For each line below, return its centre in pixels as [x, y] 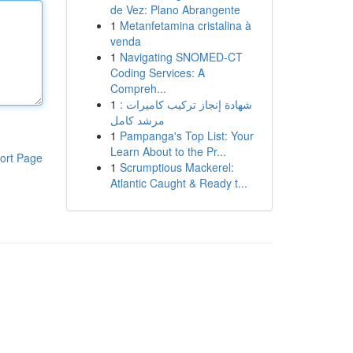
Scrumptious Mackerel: [176, 167]
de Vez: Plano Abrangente [175, 9]
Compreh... [138, 88]
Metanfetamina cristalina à [185, 25]
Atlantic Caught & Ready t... [178, 183]
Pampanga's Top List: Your [186, 136]
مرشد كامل [137, 120]
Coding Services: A [157, 72]
